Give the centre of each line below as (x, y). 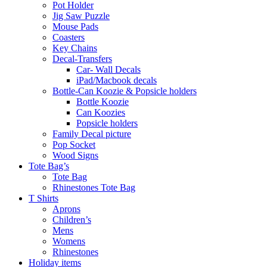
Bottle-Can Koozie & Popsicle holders (125, 91)
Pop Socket (74, 144)
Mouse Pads (75, 26)
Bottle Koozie (103, 101)
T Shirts (44, 198)
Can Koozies (101, 112)
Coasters (69, 37)
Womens (69, 241)
